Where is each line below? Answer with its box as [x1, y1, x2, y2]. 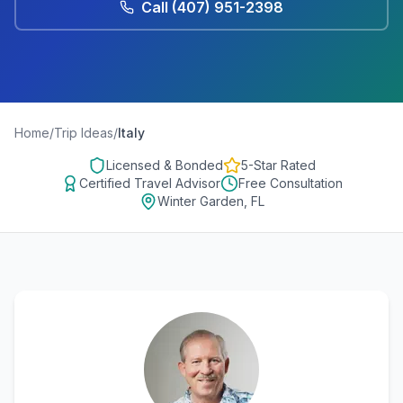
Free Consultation [237, 175, 343, 191]
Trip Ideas [54, 125, 113, 140]
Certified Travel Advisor [78, 175, 220, 191]
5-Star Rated [240, 157, 316, 173]
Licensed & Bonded [105, 157, 223, 173]
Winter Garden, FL [157, 193, 264, 209]
